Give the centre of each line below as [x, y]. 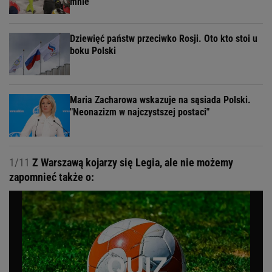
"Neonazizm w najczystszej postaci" [140, 112]
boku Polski [93, 51]
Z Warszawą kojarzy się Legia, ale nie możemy [131, 163]
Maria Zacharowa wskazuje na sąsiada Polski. [160, 100]
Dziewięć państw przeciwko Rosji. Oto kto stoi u [164, 39]
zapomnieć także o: [52, 177]
